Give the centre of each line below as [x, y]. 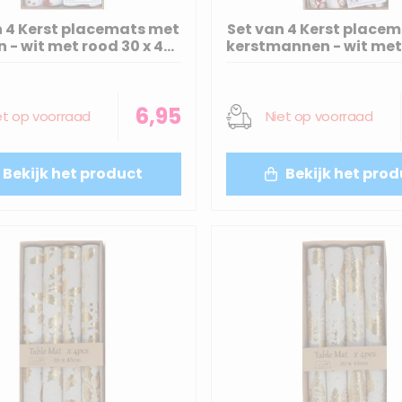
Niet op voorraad [319, 117]
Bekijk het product [73, 174]
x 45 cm [345, 64]
